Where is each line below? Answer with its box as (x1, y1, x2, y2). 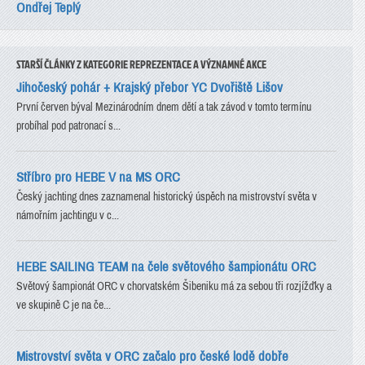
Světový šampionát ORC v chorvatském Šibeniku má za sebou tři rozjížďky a (16, 279, 332, 292)
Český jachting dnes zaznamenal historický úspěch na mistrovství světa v (16, 190, 317, 203)
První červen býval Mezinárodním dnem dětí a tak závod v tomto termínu (16, 100, 311, 113)
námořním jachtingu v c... (16, 209, 119, 222)
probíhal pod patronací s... (16, 119, 121, 132)
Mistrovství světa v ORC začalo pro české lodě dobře (16, 349, 288, 363)
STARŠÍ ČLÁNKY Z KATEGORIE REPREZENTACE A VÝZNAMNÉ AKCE (16, 55, 266, 72)
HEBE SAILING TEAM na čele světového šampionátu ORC (16, 259, 316, 274)
